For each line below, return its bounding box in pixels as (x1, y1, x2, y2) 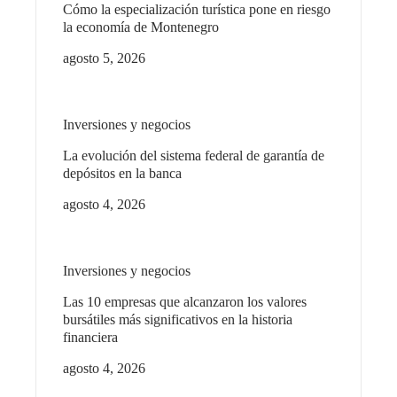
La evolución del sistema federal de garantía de (63, 147, 324, 163)
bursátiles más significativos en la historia (63, 311, 292, 327)
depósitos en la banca (63, 165, 182, 181)
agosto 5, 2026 (63, 50, 145, 66)
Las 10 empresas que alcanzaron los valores (63, 293, 307, 309)
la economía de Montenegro (63, 19, 219, 35)
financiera (63, 329, 118, 345)
